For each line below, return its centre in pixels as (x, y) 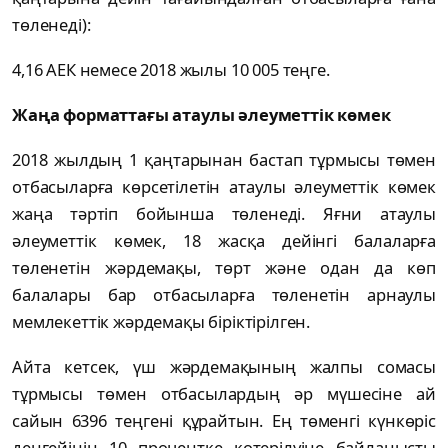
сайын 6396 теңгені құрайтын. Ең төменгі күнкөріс (224, 421)
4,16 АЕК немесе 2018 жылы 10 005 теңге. (171, 70)
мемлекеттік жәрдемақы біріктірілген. (163, 322)
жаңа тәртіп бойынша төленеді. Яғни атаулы (224, 214)
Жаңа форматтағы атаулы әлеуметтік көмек (203, 115)
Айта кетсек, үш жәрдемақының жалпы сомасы (224, 367)
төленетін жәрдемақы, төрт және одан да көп (224, 268)
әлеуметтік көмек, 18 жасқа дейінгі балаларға (224, 241)
